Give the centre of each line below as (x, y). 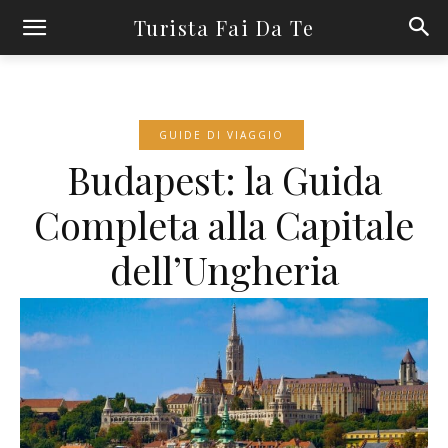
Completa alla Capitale (224, 224)
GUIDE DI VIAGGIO (221, 135)
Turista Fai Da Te (224, 27)
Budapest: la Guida (224, 179)
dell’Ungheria (224, 269)
